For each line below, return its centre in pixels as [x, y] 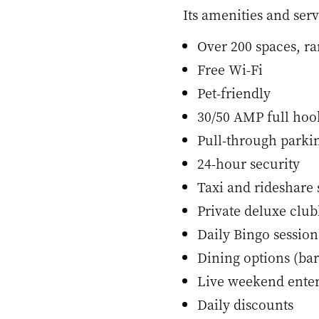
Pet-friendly [234, 93]
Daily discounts [245, 304]
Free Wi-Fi [230, 69]
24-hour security [249, 163]
